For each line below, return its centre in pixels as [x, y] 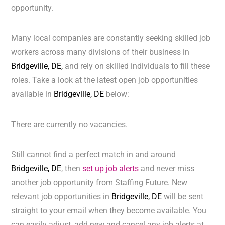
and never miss [167, 169]
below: [117, 94]
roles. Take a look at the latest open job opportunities [105, 80]
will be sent [184, 197]
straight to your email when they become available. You [109, 211]
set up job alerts [111, 169]
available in [33, 94]
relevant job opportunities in [62, 197]
